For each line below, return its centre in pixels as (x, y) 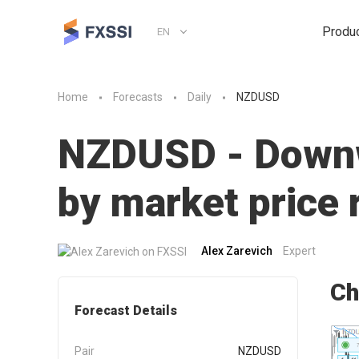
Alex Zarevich (237, 251)
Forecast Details (126, 310)
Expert (299, 251)
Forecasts (138, 97)
